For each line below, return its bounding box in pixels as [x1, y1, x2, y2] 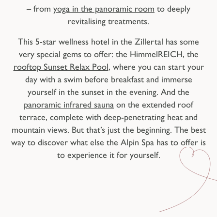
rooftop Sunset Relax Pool [13, 62, 108, 73]
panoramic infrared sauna [24, 99, 114, 110]
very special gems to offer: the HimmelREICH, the [18, 49, 199, 60]
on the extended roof [114, 99, 193, 110]
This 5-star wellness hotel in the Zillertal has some [18, 36, 199, 47]
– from [27, 3, 53, 15]
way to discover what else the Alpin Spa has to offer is [11, 137, 206, 148]
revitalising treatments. [68, 16, 149, 27]
